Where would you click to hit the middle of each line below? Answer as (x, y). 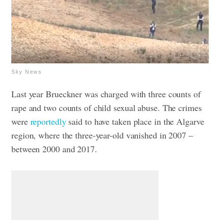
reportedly (48, 122)
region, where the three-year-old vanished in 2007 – (102, 135)
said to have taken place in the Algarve (135, 122)
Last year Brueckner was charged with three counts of (106, 94)
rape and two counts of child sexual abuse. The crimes (107, 108)
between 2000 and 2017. (54, 149)
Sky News (27, 72)
